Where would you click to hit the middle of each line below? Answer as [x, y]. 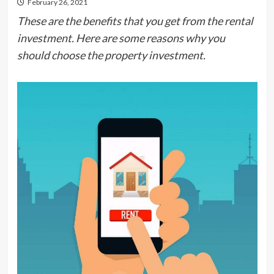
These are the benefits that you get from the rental [135, 21]
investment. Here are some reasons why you [121, 38]
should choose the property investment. [111, 55]
